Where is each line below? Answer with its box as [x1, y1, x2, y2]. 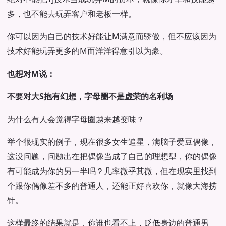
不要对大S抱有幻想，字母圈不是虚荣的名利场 [7, 91, 173, 102]
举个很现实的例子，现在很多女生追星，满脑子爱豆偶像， [7, 136, 217, 147]
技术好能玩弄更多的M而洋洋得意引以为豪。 [7, 45, 168, 56]
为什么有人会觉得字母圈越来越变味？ [7, 114, 144, 125]
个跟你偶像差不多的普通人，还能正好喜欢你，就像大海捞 [7, 180, 217, 191]
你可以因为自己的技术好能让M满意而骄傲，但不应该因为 [7, 31, 216, 42]
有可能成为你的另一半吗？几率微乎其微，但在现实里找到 [7, 165, 217, 177]
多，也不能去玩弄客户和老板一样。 [7, 8, 136, 19]
